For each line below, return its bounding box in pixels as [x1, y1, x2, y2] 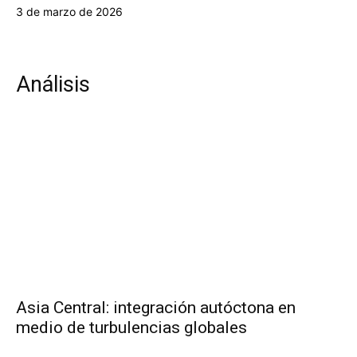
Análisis [16, 72, 90, 98]
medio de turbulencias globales [16, 318, 247, 338]
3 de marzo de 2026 [16, 5, 123, 19]
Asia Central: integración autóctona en [16, 298, 296, 318]
